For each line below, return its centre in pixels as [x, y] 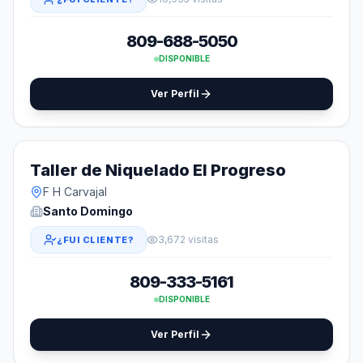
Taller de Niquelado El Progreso [158, 170]
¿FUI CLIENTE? [95, 240]
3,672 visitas [189, 239]
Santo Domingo [88, 211]
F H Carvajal [75, 192]
